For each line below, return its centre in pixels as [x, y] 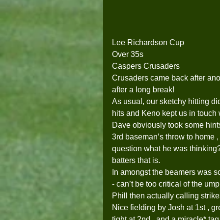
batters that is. [137, 161]
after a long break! [145, 90]
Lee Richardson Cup [148, 43]
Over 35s [128, 55]
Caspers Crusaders [146, 66]
